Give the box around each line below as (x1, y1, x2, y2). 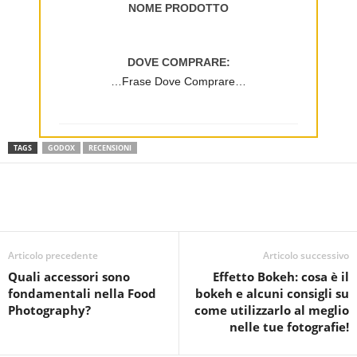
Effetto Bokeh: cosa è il (213, 269, 349, 285)
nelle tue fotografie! (229, 319, 349, 335)
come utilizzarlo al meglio (194, 302, 349, 319)
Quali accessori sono (8, 269, 130, 285)
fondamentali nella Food (8, 285, 156, 302)
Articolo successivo (263, 249, 349, 263)
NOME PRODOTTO (128, 2, 229, 15)
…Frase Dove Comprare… (111, 75, 246, 88)
